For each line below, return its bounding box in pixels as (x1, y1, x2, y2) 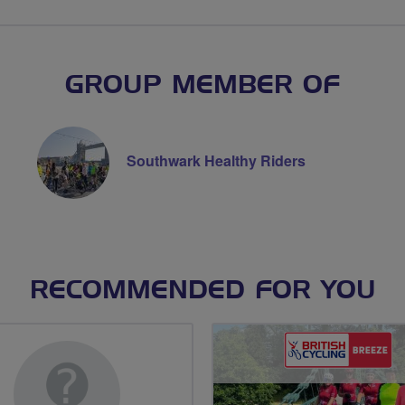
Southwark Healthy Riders (126, 150, 306, 172)
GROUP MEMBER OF (65, 73, 340, 99)
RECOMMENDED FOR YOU (29, 278, 376, 304)
